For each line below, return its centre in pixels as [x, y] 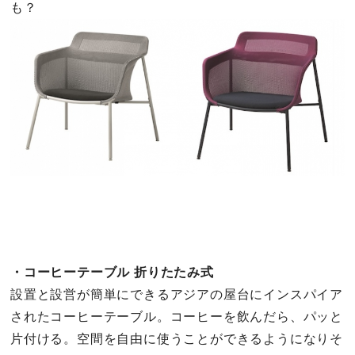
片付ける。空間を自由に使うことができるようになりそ [177, 338]
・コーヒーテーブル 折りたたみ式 [112, 272]
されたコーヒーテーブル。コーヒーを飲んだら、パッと [177, 316]
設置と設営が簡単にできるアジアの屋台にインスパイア [177, 294]
